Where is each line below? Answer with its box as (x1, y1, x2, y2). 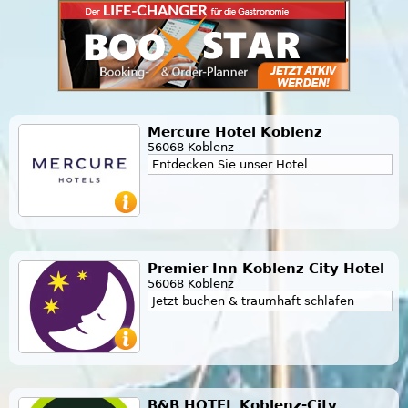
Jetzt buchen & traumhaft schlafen (152, 293, 354, 308)
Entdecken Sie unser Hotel (152, 157, 308, 171)
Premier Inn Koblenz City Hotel (148, 260, 384, 277)
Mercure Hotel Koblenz (148, 123, 322, 140)
